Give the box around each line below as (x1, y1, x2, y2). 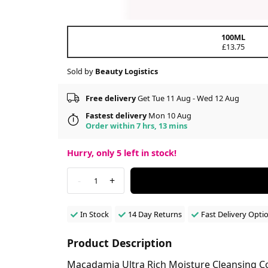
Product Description (67, 235, 172, 250)
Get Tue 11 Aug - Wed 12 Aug (136, 93, 239, 104)
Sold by (67, 65, 95, 77)
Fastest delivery (86, 109, 147, 121)
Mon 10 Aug (147, 109, 191, 121)
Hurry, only (67, 147, 117, 159)
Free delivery (86, 93, 136, 104)
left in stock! (121, 147, 176, 159)
